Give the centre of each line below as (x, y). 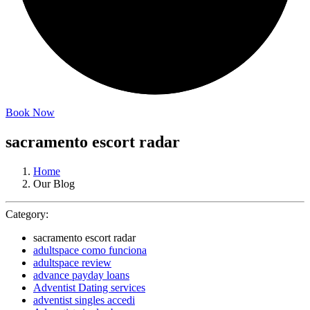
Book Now (30, 112)
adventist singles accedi (84, 300)
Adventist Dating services (89, 287)
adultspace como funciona (90, 250)
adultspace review (72, 262)
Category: (27, 214)
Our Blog (54, 183)
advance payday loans (81, 275)
